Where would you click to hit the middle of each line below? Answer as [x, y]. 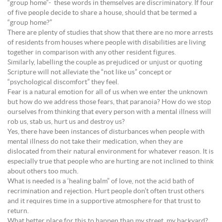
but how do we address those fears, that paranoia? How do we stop [109, 102]
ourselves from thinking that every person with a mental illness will [109, 112]
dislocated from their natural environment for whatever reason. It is [111, 152]
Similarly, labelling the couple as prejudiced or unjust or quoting [105, 62]
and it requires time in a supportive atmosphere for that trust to [104, 201]
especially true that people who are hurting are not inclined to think [111, 162]
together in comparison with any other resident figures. [92, 53]
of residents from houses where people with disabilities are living [107, 43]
